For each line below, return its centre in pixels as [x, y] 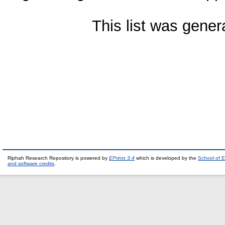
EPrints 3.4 [122, 158]
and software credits [31, 163]
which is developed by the [166, 158]
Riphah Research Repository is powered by [58, 158]
